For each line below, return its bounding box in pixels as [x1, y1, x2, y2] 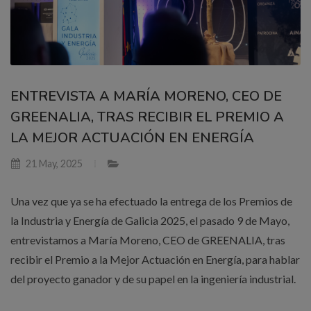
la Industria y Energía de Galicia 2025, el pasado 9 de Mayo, [10, 213, 289, 227]
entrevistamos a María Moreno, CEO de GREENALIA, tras [10, 233, 285, 246]
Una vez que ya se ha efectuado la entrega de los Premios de [10, 194, 292, 208]
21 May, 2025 [24, 157, 83, 169]
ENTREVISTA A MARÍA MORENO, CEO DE [10, 86, 282, 106]
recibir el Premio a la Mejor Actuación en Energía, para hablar [10, 252, 300, 266]
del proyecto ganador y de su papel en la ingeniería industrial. [10, 271, 296, 285]
